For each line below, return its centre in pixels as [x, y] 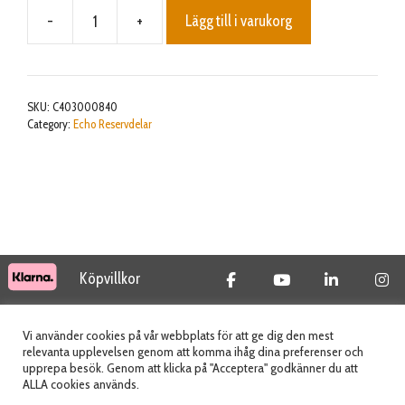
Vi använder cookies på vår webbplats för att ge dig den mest [178, 335]
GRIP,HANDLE [202, 31]
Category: [50, 123]
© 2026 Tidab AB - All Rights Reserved [202, 333]
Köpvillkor [110, 278]
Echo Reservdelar [113, 123]
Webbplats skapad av [202, 393]
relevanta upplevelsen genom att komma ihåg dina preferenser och [193, 352]
